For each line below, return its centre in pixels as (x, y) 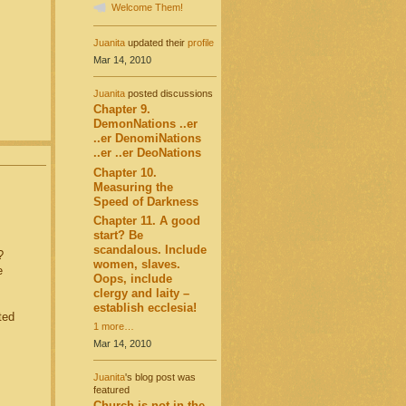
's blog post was (160, 377)
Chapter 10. (125, 172)
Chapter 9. (121, 110)
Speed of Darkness (145, 201)
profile (200, 42)
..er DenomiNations (147, 139)
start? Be (118, 235)
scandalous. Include (150, 249)
